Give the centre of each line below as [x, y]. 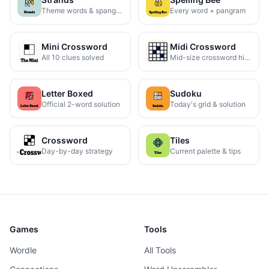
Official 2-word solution [81, 104]
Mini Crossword [74, 47]
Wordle [23, 250]
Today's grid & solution [208, 104]
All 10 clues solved [73, 57]
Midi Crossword [203, 47]
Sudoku [186, 93]
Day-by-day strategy [77, 151]
